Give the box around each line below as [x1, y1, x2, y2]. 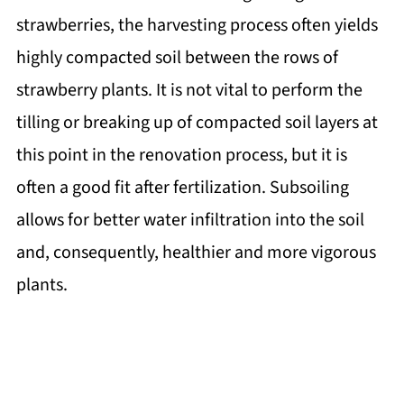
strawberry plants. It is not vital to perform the [15, 78, 363, 104]
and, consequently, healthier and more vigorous [15, 240, 376, 266]
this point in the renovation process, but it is [15, 142, 347, 169]
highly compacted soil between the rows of [15, 45, 338, 71]
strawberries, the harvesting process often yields [15, 13, 378, 39]
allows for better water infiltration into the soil [15, 207, 364, 234]
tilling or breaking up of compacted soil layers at [15, 110, 378, 136]
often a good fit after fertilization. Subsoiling [15, 175, 349, 201]
